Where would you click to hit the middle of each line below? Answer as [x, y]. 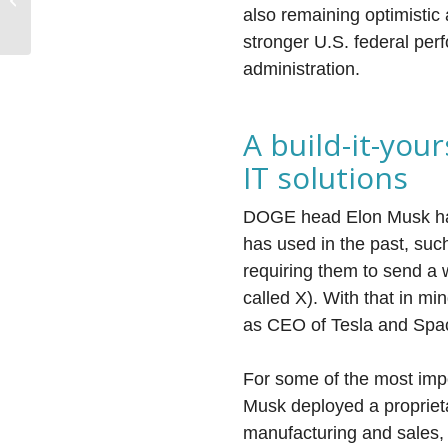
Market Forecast [82, 10]
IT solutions [326, 177]
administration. [302, 69]
